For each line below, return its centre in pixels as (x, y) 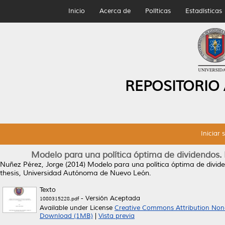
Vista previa (117, 216)
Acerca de (115, 11)
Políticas (158, 11)
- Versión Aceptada (109, 198)
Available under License (77, 208)
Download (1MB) (66, 216)
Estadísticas (203, 11)
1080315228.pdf (59, 199)
